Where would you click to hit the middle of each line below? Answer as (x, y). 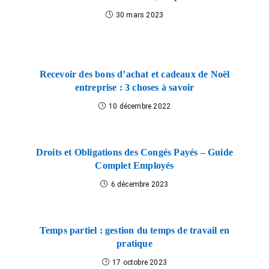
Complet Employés (134, 166)
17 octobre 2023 (140, 263)
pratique (134, 244)
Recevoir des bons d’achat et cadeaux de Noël (134, 74)
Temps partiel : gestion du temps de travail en (134, 231)
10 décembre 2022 (140, 107)
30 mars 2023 (140, 15)
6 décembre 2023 (140, 185)
